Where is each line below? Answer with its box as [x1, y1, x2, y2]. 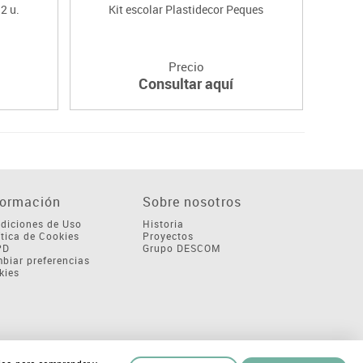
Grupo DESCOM [142, 241, 221, 254]
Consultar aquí [139, 73, 234, 93]
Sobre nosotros [142, 192, 241, 211]
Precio [168, 58, 204, 75]
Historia [142, 216, 184, 230]
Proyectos [142, 228, 194, 242]
